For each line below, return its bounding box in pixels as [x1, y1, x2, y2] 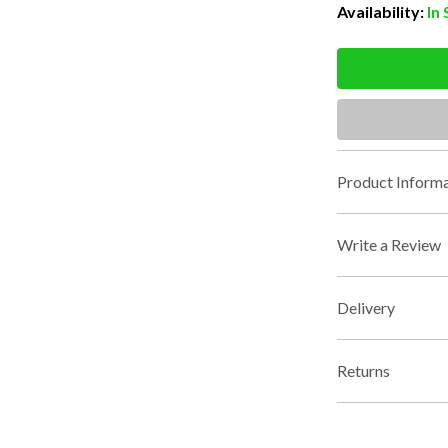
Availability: [336, 2, 424, 21]
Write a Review [336, 235, 441, 254]
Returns [336, 361, 390, 380]
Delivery [336, 298, 395, 317]
